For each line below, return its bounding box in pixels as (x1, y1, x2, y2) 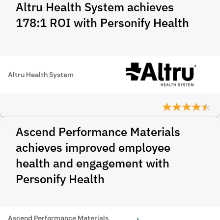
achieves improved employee (16, 139, 170, 155)
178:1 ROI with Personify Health (16, 15, 189, 30)
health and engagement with (16, 155, 169, 171)
